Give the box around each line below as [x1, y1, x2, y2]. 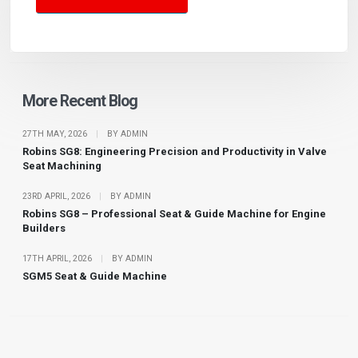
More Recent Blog [22, 91, 138, 110]
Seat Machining [22, 159, 101, 172]
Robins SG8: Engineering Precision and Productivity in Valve [22, 145, 327, 157]
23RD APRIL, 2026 [22, 190, 93, 201]
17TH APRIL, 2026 [22, 253, 94, 264]
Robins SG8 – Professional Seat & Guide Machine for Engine [22, 207, 326, 220]
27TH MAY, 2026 [22, 128, 89, 139]
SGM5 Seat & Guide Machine [22, 269, 167, 282]
